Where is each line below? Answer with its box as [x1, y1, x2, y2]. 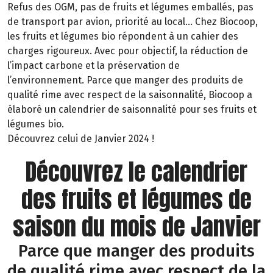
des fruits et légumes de [21, 181, 252, 217]
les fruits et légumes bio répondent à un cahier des [7, 30, 238, 42]
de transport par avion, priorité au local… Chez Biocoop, [7, 15, 258, 27]
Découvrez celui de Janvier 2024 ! [7, 132, 154, 144]
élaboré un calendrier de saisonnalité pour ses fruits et [7, 103, 257, 115]
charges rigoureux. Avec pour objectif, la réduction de [7, 44, 248, 57]
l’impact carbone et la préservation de [7, 59, 180, 71]
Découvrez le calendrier [26, 154, 247, 190]
